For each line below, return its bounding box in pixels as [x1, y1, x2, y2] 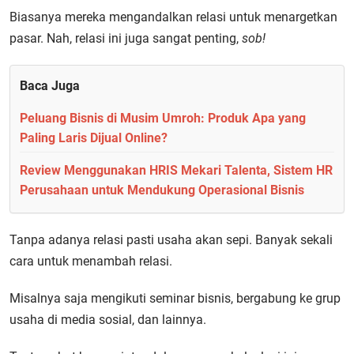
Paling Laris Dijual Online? [20, 130, 168, 145]
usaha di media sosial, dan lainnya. [9, 312, 206, 327]
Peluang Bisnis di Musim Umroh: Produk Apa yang [20, 111, 306, 126]
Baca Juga [20, 78, 80, 93]
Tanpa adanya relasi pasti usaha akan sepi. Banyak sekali [9, 232, 333, 247]
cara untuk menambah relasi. [9, 254, 172, 269]
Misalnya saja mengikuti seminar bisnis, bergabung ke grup [9, 291, 341, 306]
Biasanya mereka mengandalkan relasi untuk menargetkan [9, 9, 337, 24]
